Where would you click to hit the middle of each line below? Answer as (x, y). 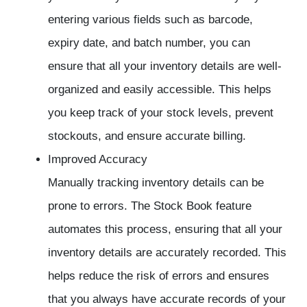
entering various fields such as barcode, (150, 20)
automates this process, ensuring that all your (165, 230)
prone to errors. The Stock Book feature (150, 206)
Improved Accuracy (98, 160)
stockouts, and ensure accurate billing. (147, 136)
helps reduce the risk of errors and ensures (159, 276)
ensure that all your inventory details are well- (165, 66)
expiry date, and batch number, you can (149, 43)
